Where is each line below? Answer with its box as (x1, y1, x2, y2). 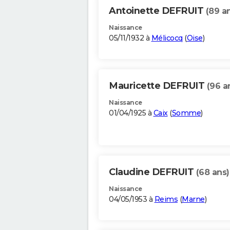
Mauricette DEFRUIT (109, 80, 207, 92)
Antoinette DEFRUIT (109, 5, 206, 17)
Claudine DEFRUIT (109, 166, 196, 178)
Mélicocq (151, 33, 183, 43)
